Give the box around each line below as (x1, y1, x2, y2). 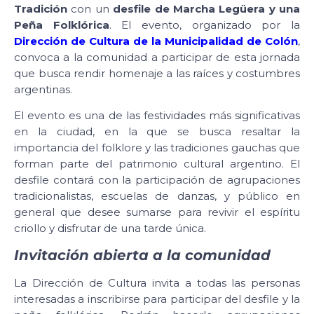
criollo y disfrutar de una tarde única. (14, 221, 206, 235)
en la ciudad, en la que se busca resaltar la (14, 125, 300, 139)
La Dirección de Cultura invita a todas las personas (14, 275, 300, 289)
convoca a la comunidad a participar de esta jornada (14, 50, 300, 64)
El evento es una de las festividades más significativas (14, 109, 300, 123)
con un (67, 1, 114, 15)
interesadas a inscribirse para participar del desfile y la (14, 292, 300, 306)
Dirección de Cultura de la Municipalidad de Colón (14, 34, 298, 48)
